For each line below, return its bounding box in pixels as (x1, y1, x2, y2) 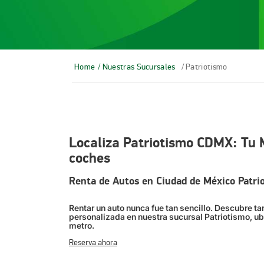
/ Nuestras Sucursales (98, 62, 176, 72)
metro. (69, 220, 96, 230)
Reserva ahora (69, 237, 117, 247)
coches (69, 149, 110, 167)
